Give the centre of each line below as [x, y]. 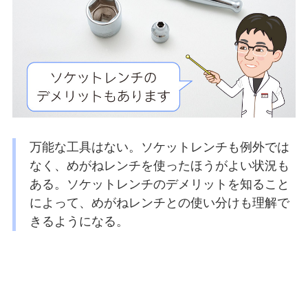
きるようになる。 [79, 221]
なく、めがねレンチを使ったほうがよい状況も [159, 165]
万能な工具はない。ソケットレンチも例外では [159, 147]
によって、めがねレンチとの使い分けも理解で [159, 202]
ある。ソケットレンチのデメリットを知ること [159, 184]
